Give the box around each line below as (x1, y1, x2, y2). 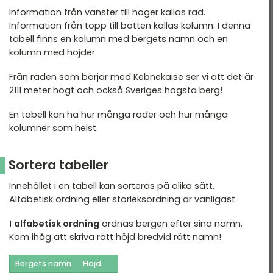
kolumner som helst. (9, 122, 98, 135)
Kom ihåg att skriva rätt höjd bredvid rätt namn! (9, 231, 221, 244)
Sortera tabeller (9, 156, 109, 174)
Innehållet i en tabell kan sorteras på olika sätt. (9, 180, 214, 193)
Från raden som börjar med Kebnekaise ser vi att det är (9, 71, 253, 83)
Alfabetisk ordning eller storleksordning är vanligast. (9, 193, 237, 206)
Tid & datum (142, 12, 203, 24)
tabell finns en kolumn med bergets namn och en (9, 33, 228, 46)
